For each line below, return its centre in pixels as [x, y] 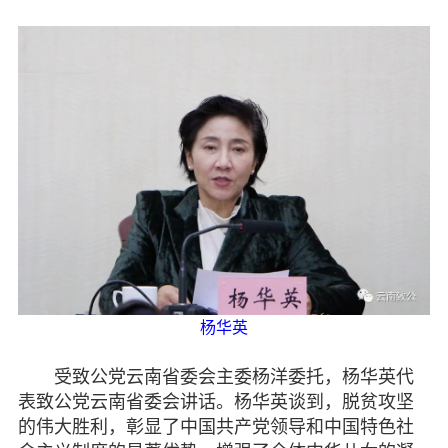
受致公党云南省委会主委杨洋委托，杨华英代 [215, 377]
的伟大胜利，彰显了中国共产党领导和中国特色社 [215, 427]
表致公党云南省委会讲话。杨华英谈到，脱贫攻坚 [215, 402]
